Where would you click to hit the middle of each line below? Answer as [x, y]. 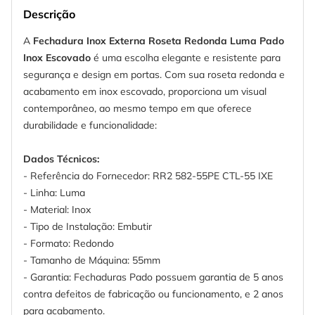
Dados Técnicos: [61, 159]
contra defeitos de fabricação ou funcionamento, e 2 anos [153, 294]
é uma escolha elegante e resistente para [186, 58]
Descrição [49, 14]
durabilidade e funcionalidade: [90, 126]
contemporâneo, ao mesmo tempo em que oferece [137, 109]
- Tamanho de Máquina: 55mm [92, 261]
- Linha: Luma [54, 193]
